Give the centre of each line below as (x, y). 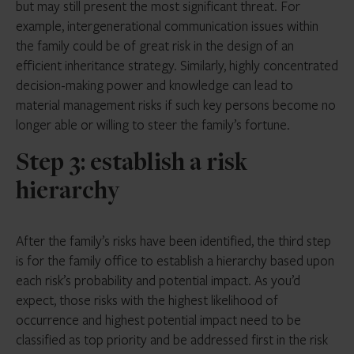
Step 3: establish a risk (132, 164)
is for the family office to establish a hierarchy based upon (175, 260)
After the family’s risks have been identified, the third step (173, 241)
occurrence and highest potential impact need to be (158, 320)
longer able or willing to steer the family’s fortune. (153, 124)
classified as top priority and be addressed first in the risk (172, 339)
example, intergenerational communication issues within (167, 26)
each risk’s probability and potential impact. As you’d (158, 280)
